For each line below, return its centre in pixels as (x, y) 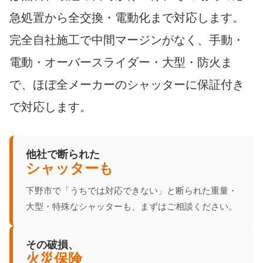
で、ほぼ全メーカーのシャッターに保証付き (127, 84)
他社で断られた (63, 154)
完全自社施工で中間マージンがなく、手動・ (127, 40)
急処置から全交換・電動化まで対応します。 (127, 17)
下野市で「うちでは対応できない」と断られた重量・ (131, 190)
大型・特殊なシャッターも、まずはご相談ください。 (131, 206)
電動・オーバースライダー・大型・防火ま (121, 62)
